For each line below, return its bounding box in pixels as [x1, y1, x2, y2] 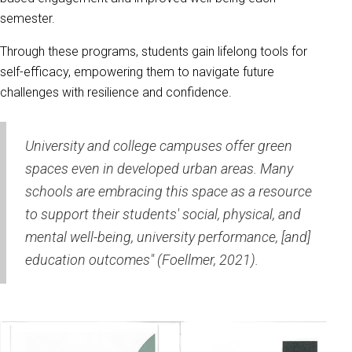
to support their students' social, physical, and [25, 206, 301, 222]
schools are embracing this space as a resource [25, 183, 312, 200]
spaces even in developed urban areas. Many [25, 160, 293, 177]
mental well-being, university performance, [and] [25, 229, 310, 245]
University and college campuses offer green [25, 137, 292, 154]
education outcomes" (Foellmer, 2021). [25, 251, 258, 268]
